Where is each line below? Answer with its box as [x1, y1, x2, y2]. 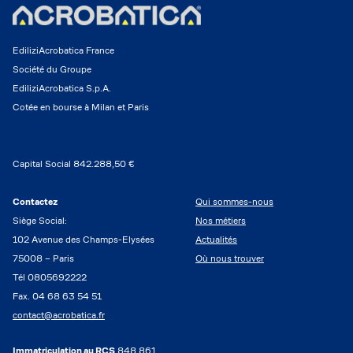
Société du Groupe [13, 63, 91, 76]
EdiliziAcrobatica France [13, 44, 114, 57]
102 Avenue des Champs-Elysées [13, 233, 154, 246]
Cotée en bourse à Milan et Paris [13, 101, 149, 113]
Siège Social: [13, 214, 67, 227]
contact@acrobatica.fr [13, 309, 105, 321]
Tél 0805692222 [13, 271, 87, 284]
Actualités [195, 233, 237, 246]
